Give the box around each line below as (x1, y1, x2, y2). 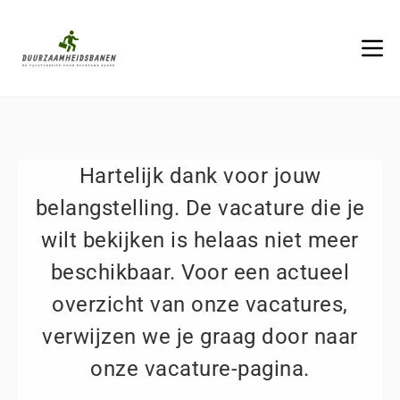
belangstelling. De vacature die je (35, 196, 365, 221)
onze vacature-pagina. (90, 356, 310, 381)
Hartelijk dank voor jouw (79, 163, 321, 188)
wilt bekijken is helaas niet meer (41, 228, 359, 253)
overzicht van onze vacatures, (52, 292, 348, 317)
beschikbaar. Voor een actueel (50, 260, 350, 285)
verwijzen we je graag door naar (42, 324, 358, 349)
